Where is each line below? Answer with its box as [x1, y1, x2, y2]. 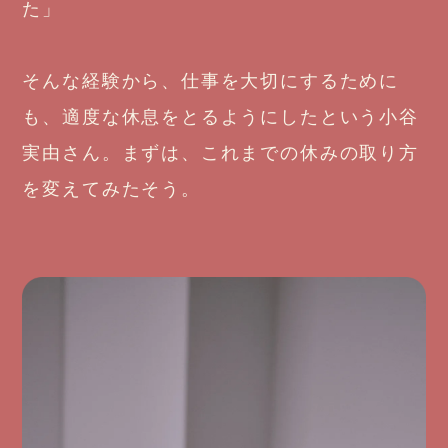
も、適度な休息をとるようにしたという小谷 [22, 107, 419, 128]
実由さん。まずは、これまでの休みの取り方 [22, 143, 419, 164]
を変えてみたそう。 [22, 179, 201, 200]
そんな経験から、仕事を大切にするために [22, 71, 399, 92]
